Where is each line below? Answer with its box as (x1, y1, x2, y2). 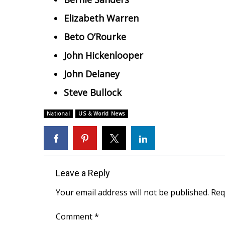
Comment (56, 211, 94, 222)
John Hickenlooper (64, 49, 143, 61)
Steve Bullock (64, 86, 122, 98)
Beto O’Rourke (64, 31, 126, 43)
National (47, 110, 70, 117)
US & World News (78, 110, 126, 117)
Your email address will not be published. (56, 187, 209, 198)
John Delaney (64, 68, 120, 80)
